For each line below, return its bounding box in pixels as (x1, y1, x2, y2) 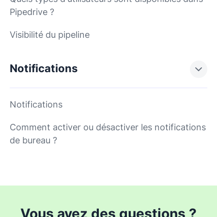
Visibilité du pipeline (10, 30, 90, 40)
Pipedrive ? (10, 7, 54, 17)
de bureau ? (10, 135, 57, 145)
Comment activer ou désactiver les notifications (10, 122, 206, 132)
